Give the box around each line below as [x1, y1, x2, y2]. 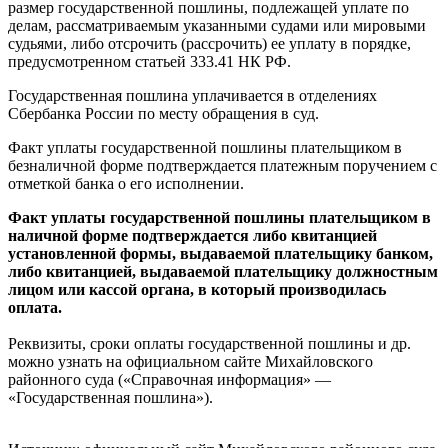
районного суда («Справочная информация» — [8, 370, 331, 388]
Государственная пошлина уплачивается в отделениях [8, 86, 377, 104]
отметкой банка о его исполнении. [8, 174, 244, 192]
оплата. [8, 298, 62, 316]
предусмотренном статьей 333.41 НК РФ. [8, 52, 291, 70]
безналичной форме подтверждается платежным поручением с [8, 156, 437, 174]
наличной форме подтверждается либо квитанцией [8, 226, 377, 244]
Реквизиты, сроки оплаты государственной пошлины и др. [8, 334, 411, 352]
